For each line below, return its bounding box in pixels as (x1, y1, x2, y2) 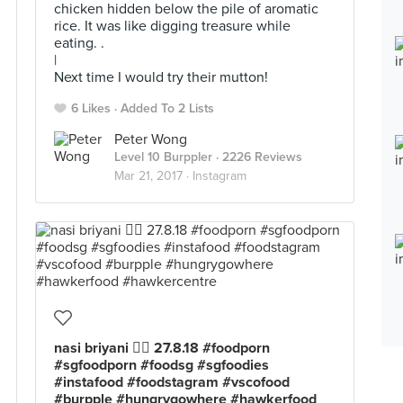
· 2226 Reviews (212, 149, 302, 165)
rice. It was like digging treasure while (54, 17, 291, 35)
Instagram (193, 168, 246, 184)
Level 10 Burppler (114, 149, 212, 165)
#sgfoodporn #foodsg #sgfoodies (54, 356, 269, 374)
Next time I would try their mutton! (54, 68, 268, 86)
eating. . (54, 34, 104, 52)
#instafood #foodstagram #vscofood (54, 373, 290, 391)
